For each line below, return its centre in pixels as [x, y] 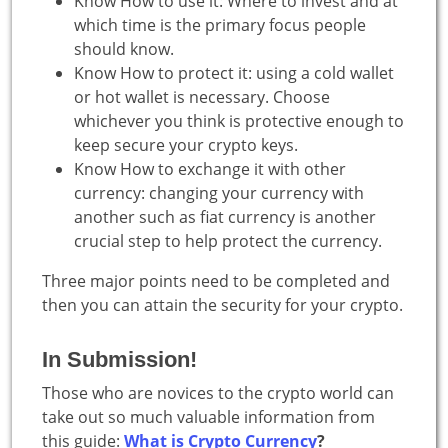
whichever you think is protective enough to [239, 120]
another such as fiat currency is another [225, 216]
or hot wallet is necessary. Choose [202, 96]
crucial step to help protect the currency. [228, 240]
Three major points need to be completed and [216, 280]
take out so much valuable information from [208, 416]
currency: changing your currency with [219, 192]
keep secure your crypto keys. [186, 144]
